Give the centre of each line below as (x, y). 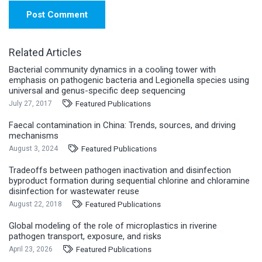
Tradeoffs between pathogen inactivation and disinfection (120, 170)
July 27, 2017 (30, 103)
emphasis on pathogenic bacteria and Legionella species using (129, 80)
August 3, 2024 (33, 148)
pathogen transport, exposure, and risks (85, 236)
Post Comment (57, 14)
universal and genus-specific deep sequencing (97, 90)
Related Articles (45, 52)
